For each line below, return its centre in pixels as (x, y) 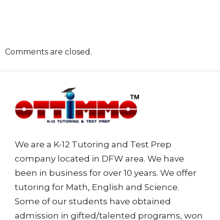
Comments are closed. (48, 52)
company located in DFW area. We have (99, 159)
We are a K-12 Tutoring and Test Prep (93, 144)
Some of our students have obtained (93, 201)
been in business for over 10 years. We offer (106, 173)
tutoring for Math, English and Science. (97, 187)
